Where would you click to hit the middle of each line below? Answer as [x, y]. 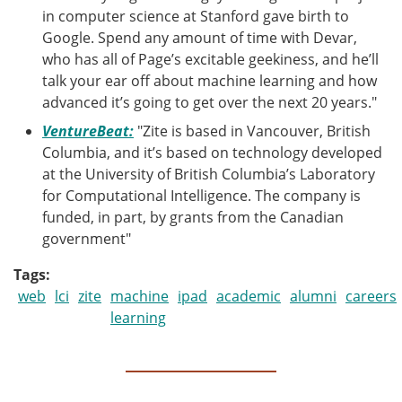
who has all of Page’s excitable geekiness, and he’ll [210, 59]
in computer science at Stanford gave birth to [196, 16]
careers [371, 296]
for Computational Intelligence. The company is [201, 195]
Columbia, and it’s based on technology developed [212, 152]
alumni [313, 296]
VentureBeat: [88, 131]
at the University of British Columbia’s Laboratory [209, 174]
